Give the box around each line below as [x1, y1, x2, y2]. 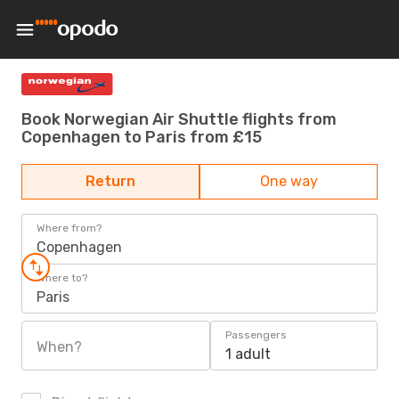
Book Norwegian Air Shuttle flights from [21, 109, 337, 129]
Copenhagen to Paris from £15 [21, 126, 262, 147]
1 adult [225, 346, 271, 362]
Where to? [37, 272, 87, 284]
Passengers [225, 329, 287, 341]
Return [85, 173, 135, 190]
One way [259, 173, 318, 190]
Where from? [37, 222, 102, 234]
